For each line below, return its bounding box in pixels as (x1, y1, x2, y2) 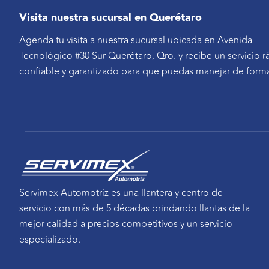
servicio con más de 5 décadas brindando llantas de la (19, 201, 250, 216)
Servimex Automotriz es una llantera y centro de (19, 186, 223, 201)
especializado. (19, 232, 80, 247)
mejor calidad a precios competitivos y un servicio (19, 217, 232, 232)
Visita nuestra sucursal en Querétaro (19, 9, 202, 27)
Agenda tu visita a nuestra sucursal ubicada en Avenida (19, 32, 252, 47)
